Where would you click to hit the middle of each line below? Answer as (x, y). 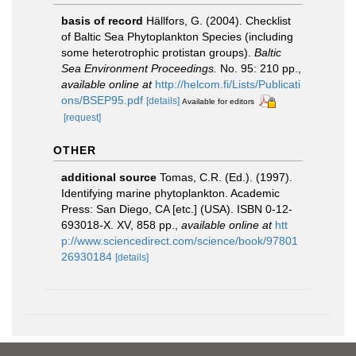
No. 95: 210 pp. (257, 68)
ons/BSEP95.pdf (102, 100)
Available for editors (218, 101)
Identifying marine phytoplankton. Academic (170, 193)
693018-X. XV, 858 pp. (118, 224)
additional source (109, 177)
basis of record (102, 21)
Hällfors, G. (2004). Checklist (219, 21)
